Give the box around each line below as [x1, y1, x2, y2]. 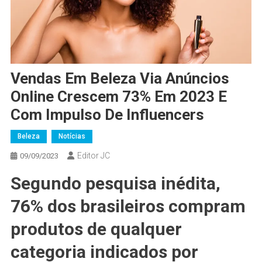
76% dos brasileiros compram [10, 196, 246, 217]
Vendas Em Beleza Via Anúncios [10, 70, 229, 88]
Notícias [58, 132, 85, 141]
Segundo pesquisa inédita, [10, 173, 220, 194]
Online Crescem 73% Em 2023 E [10, 88, 227, 106]
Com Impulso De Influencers [10, 106, 204, 124]
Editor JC [77, 151, 110, 161]
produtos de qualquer [10, 219, 182, 240]
